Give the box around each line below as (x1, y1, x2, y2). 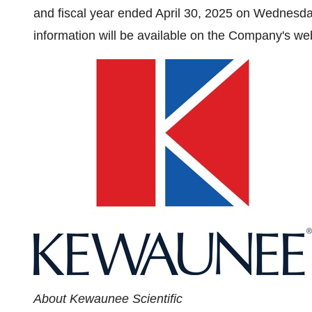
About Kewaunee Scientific (33, 292, 182, 306)
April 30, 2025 (155, 6, 233, 20)
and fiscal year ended (33, 6, 155, 20)
